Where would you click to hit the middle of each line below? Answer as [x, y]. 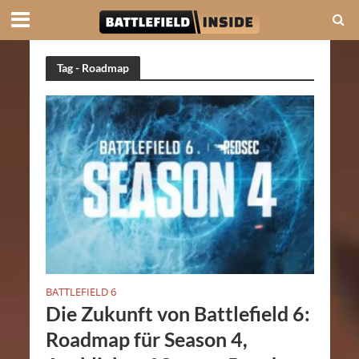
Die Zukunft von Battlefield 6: [177, 314]
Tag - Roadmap [93, 67]
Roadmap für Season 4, [146, 339]
